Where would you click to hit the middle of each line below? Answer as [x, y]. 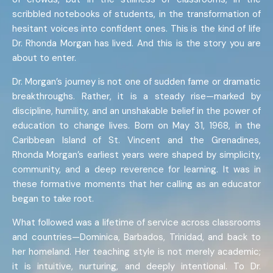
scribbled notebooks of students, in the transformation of [136, 14]
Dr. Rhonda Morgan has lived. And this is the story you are [136, 44]
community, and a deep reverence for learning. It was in [136, 170]
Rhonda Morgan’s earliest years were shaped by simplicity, [136, 155]
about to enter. [44, 58]
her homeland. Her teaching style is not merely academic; [136, 252]
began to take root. [53, 199]
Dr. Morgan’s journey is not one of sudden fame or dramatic [136, 82]
